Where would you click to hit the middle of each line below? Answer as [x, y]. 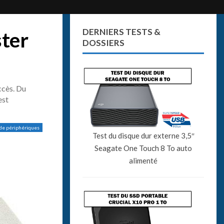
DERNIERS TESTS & [122, 32]
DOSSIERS [104, 43]
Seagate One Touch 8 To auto [143, 148]
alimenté [143, 160]
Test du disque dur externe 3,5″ [143, 135]
